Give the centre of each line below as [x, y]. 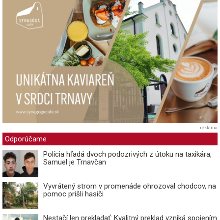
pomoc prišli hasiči [73, 194]
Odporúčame [26, 139]
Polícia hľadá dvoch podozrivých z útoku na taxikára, [127, 154]
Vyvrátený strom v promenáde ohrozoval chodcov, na [130, 186]
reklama [209, 128]
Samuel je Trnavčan [75, 162]
